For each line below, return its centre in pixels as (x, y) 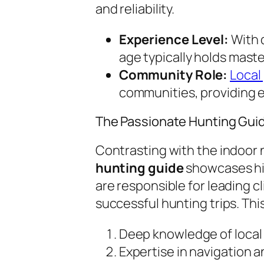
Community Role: (173, 75)
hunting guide (139, 168)
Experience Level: (174, 39)
